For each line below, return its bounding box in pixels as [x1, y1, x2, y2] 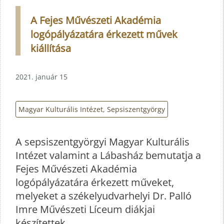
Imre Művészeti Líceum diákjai [15, 202, 155, 216]
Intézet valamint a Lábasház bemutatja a [15, 148, 201, 162]
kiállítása [30, 41, 71, 55]
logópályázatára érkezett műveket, [15, 175, 174, 189]
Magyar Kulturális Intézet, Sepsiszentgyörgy [18, 104, 165, 114]
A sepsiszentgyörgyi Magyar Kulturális [15, 134, 189, 148]
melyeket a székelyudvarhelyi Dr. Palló [15, 188, 191, 202]
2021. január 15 [15, 72, 67, 82]
